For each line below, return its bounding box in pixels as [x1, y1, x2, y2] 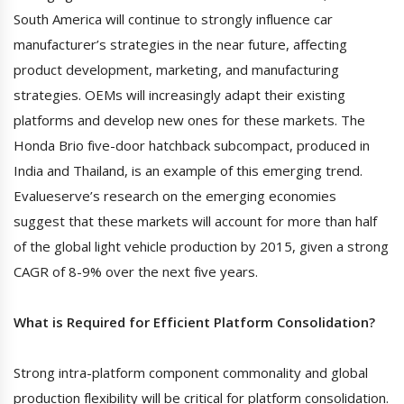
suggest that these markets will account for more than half [14, 212, 377, 231]
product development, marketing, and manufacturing [14, 60, 339, 79]
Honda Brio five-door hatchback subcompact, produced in [14, 136, 370, 155]
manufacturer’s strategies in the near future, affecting [14, 35, 347, 54]
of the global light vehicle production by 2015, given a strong [14, 237, 389, 256]
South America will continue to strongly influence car [14, 10, 333, 29]
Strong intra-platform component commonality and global [14, 363, 368, 382]
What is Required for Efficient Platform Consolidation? [14, 313, 375, 332]
